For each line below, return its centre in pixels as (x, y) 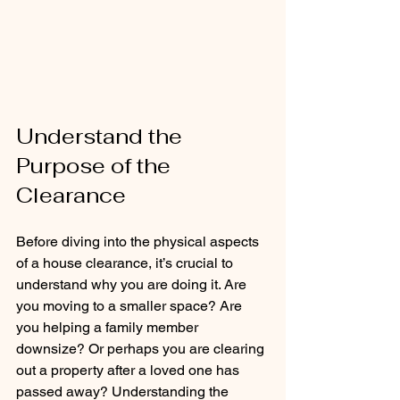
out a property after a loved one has (129, 370)
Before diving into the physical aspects (139, 241)
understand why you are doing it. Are (133, 284)
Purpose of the (96, 165)
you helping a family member (109, 327)
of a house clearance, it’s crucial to (126, 262)
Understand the (102, 136)
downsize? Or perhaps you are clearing (142, 348)
